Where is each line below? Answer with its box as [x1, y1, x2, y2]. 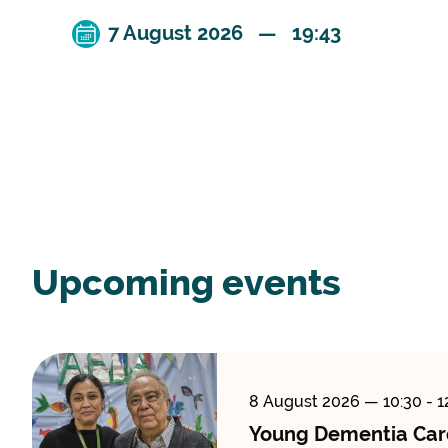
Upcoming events [32, 260, 341, 303]
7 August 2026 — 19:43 [108, 21, 341, 46]
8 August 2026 [248, 392, 364, 412]
